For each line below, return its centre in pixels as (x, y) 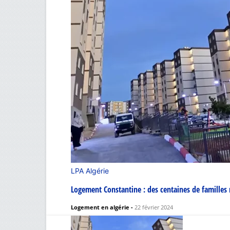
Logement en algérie (100, 207)
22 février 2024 (154, 207)
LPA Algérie (90, 170)
